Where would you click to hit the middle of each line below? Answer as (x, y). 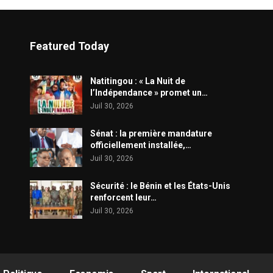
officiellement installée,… (141, 145)
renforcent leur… (123, 197)
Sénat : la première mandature (151, 133)
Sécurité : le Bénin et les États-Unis (160, 186)
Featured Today (69, 46)
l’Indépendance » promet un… (149, 93)
